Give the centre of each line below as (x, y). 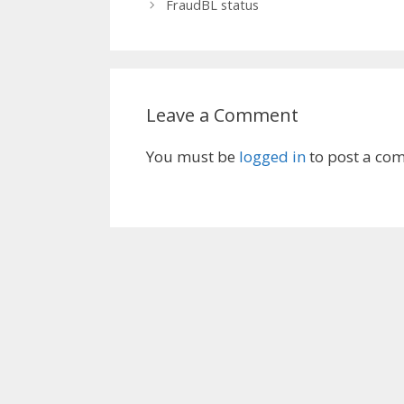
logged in (272, 157)
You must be (193, 157)
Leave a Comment (222, 115)
